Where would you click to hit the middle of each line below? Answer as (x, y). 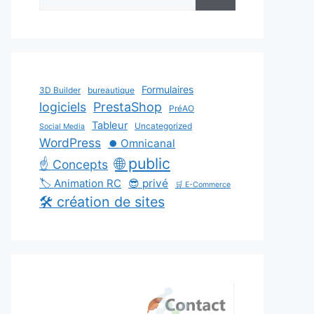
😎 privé (148, 183)
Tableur (110, 125)
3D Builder (60, 90)
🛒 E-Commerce (203, 185)
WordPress (70, 143)
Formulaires (168, 89)
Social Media (62, 127)
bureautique (111, 90)
